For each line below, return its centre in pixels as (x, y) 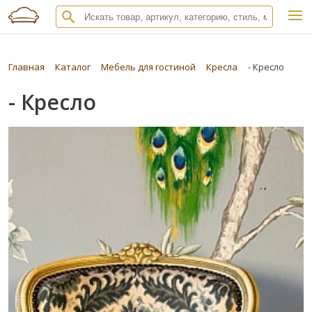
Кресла (222, 67)
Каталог (73, 67)
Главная (26, 67)
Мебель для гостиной (148, 67)
